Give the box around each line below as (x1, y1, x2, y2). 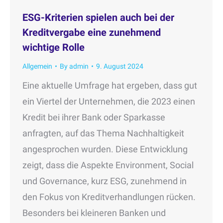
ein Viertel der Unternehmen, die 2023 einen (22, 96, 195, 107)
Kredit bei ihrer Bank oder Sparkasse (22, 111, 165, 122)
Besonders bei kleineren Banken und (22, 207, 166, 218)
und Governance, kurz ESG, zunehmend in (22, 175, 187, 186)
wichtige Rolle (22, 41, 85, 53)
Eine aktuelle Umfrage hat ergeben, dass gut (22, 80, 197, 91)
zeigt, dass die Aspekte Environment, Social (22, 159, 194, 170)
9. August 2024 (96, 62, 143, 70)
